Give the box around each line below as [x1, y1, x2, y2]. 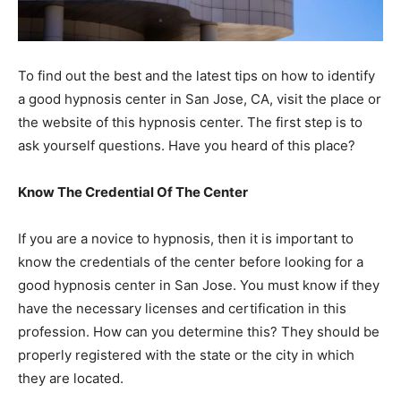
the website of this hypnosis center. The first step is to [18, 113, 363, 131]
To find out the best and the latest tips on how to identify [18, 66, 375, 84]
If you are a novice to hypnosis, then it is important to [18, 229, 354, 247]
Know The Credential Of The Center [18, 183, 248, 200]
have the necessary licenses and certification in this [18, 299, 346, 317]
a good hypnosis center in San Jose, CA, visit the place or [18, 90, 381, 107]
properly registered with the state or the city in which [18, 346, 354, 363]
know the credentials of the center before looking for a [18, 252, 363, 270]
